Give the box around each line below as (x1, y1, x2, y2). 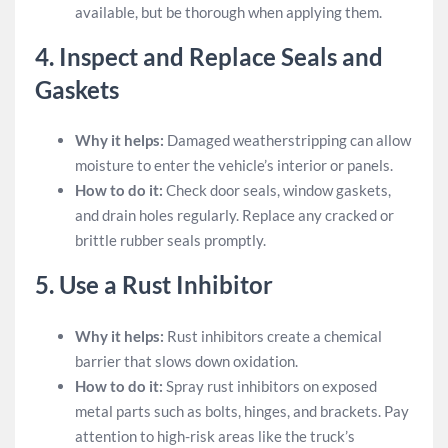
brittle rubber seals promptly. (75, 231, 266, 249)
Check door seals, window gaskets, (163, 181, 391, 199)
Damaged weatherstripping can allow (164, 131, 411, 149)
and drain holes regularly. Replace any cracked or (75, 206, 394, 224)
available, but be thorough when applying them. (75, 2, 382, 21)
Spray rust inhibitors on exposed (163, 376, 377, 395)
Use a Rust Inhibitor (59, 270, 273, 299)
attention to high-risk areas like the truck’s (75, 426, 355, 445)
